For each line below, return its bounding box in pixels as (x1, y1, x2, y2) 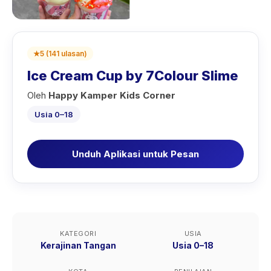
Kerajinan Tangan (40, 240, 116, 250)
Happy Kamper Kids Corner (48, 90, 175, 101)
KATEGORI (60, 229, 96, 238)
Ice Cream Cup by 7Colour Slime (27, 68, 238, 83)
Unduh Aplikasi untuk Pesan (72, 148, 199, 160)
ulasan (61, 49, 84, 58)
